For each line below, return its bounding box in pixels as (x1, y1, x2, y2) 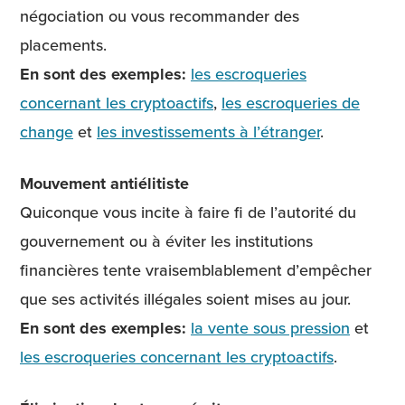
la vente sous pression (191, 316, 350, 340)
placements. (20, 33, 114, 56)
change (20, 119, 73, 143)
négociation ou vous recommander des (20, 4, 299, 27)
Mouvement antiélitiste (20, 172, 189, 196)
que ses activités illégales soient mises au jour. (20, 287, 351, 311)
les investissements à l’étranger (97, 119, 320, 143)
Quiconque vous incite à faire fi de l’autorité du (20, 201, 356, 224)
